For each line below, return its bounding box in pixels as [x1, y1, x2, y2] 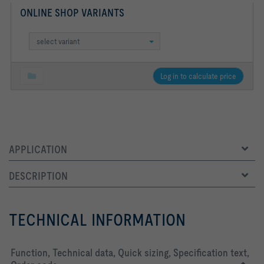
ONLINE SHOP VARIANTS [20, 6, 124, 19]
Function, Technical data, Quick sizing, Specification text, [11, 246, 249, 259]
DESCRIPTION [9, 170, 68, 183]
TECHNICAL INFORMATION [9, 210, 186, 230]
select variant [37, 37, 80, 47]
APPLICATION [9, 143, 67, 156]
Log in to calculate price [160, 71, 236, 81]
